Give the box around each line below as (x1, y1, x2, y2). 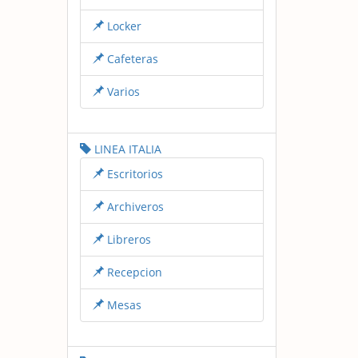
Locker (103, 18, 141, 34)
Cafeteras (103, 50, 158, 66)
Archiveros (103, 198, 164, 214)
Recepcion (103, 264, 162, 280)
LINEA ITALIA (90, 141, 161, 157)
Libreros (103, 231, 151, 247)
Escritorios (103, 165, 163, 181)
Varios (103, 83, 140, 99)
